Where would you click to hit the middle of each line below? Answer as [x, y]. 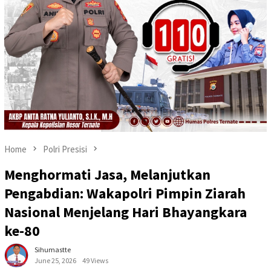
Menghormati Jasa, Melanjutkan [107, 175]
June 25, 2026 [55, 261]
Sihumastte [53, 250]
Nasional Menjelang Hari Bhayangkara [126, 212]
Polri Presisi [65, 149]
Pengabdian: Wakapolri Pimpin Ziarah [125, 194]
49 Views [95, 261]
